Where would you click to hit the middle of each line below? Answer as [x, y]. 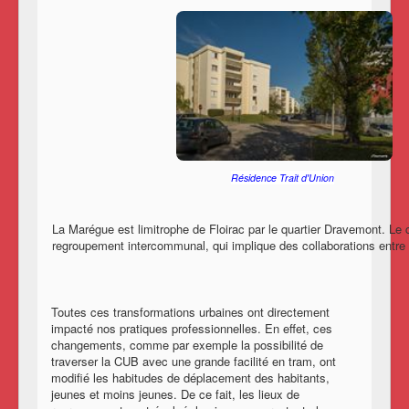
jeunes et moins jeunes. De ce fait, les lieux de [175, 394]
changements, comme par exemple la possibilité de [187, 345]
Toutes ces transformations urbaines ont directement [190, 312]
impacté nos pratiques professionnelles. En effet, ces [192, 329]
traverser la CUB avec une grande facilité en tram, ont [194, 362]
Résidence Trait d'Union [283, 177]
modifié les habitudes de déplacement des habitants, [190, 378]
